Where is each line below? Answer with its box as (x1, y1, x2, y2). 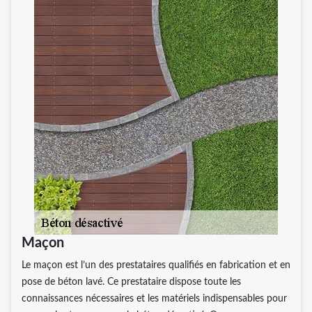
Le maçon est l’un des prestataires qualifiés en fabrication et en (22, 260, 290, 270)
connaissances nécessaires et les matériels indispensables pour (22, 293, 287, 304)
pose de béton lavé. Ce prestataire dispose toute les (22, 276, 241, 287)
